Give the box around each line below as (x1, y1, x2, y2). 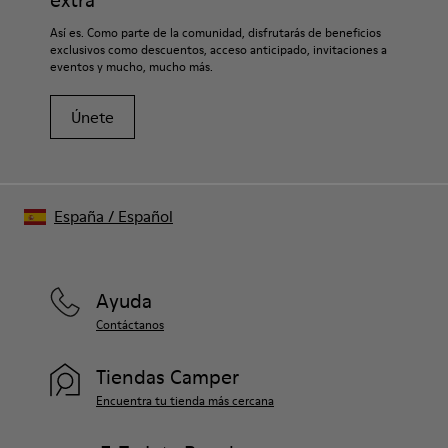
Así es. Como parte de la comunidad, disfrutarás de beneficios (50, 24, 381, 41)
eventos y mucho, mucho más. (50, 58, 213, 75)
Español (118, 205, 173, 227)
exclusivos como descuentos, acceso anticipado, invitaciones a (50, 41, 387, 58)
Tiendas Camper (96, 363, 239, 391)
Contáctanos (96, 316, 164, 333)
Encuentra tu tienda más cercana (96, 392, 274, 409)
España (54, 205, 104, 227)
